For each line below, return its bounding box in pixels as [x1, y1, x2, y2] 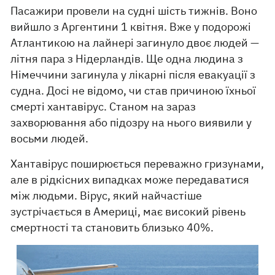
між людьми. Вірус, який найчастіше [10, 188, 203, 203]
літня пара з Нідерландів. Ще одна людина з [10, 52, 244, 66]
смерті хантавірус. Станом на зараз [10, 99, 196, 114]
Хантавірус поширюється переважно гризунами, [10, 157, 265, 171]
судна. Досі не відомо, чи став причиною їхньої [10, 83, 257, 98]
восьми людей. [10, 131, 91, 145]
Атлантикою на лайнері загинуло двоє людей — [10, 36, 260, 50]
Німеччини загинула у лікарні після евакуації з [10, 68, 256, 82]
